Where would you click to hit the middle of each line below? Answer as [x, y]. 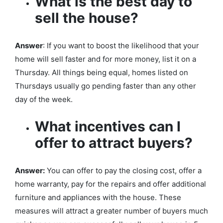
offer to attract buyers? [115, 143]
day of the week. [45, 100]
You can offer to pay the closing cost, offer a [123, 171]
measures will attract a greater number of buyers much [111, 211]
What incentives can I [108, 127]
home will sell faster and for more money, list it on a [106, 59]
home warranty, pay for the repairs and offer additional [111, 184]
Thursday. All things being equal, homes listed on [102, 73]
